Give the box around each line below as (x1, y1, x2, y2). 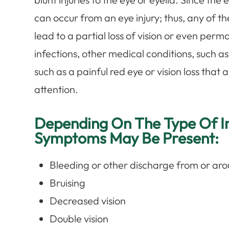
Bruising (50, 176, 86, 189)
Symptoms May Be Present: (34, 128, 219, 148)
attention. (34, 82, 79, 96)
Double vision (50, 212, 109, 225)
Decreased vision (50, 194, 126, 207)
